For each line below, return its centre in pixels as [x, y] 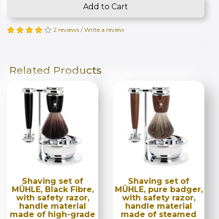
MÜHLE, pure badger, [159, 189]
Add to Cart [106, 6]
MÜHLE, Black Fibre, [53, 189]
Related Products [55, 70]
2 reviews [66, 29]
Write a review [104, 29]
